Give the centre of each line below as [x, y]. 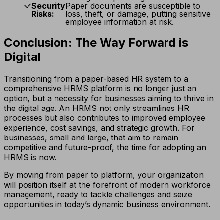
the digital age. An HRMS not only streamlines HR [96, 108]
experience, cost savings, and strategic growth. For [99, 127]
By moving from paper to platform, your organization [104, 175]
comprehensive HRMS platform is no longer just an [100, 88]
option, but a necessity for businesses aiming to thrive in [109, 98]
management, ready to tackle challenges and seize [98, 194]
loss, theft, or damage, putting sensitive [138, 14]
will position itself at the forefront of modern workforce [107, 184]
